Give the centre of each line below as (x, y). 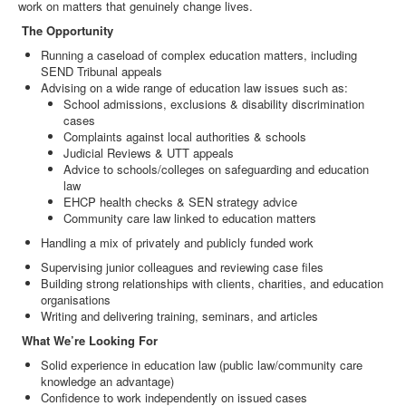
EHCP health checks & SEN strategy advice (180, 202)
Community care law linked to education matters (190, 218)
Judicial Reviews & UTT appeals (149, 153)
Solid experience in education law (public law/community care (202, 365)
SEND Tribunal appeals (101, 71)
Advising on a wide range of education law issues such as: (194, 87)
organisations (76, 300)
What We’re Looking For (90, 340)
